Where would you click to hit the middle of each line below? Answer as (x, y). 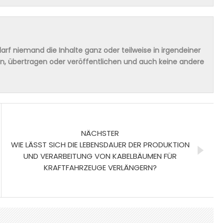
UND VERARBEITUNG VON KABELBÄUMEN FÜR (100, 156)
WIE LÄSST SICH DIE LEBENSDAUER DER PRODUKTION (100, 144)
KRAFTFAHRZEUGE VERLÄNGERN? (100, 167)
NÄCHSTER (100, 133)
